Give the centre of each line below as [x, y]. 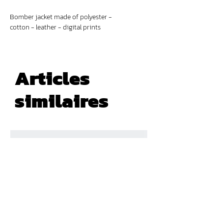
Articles [52, 78]
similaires [62, 100]
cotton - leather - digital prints [55, 27]
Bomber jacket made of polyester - [61, 17]
